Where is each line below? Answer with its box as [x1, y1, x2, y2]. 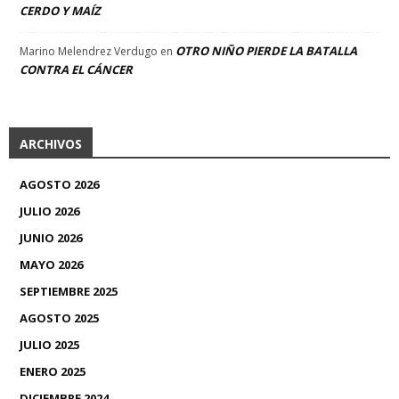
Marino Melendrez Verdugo [20, 44, 158, 60]
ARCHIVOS [20, 135, 82, 153]
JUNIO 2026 [20, 230, 82, 247]
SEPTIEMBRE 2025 [20, 283, 118, 300]
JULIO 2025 [20, 337, 79, 354]
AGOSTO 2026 [20, 176, 99, 193]
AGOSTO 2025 [20, 310, 99, 327]
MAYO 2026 [20, 256, 83, 273]
